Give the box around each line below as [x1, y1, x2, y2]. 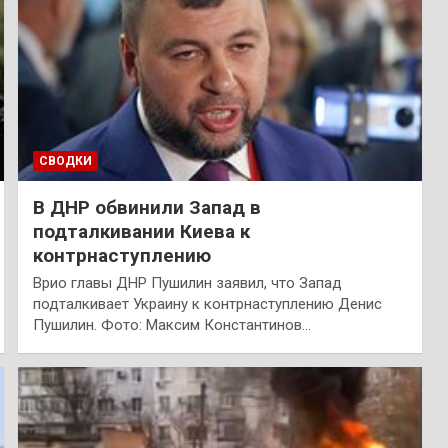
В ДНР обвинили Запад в [32, 195, 261, 219]
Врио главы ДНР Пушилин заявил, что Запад [32, 273, 342, 292]
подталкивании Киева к [32, 219, 250, 243]
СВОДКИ [38, 153, 92, 168]
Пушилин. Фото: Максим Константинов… [32, 315, 311, 334]
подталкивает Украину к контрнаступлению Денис [32, 294, 382, 313]
